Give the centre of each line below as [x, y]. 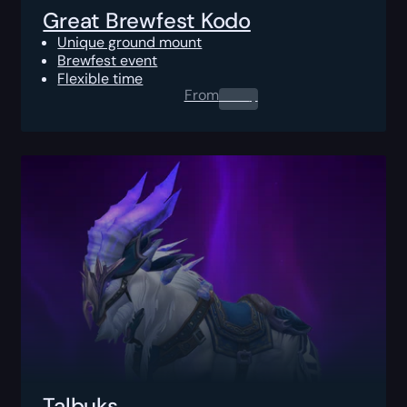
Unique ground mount [130, 42]
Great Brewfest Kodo [147, 20]
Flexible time [100, 78]
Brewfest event [108, 60]
